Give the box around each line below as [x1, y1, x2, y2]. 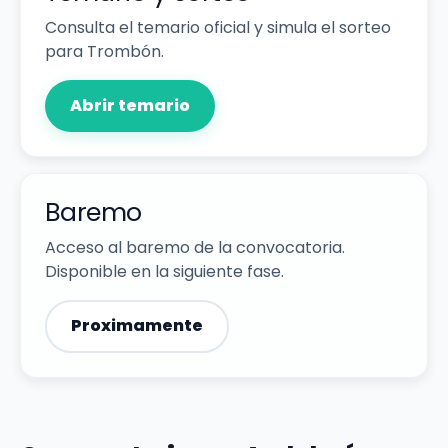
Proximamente [71, 314, 203, 338]
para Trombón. [45, 40, 164, 63]
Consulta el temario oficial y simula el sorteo [45, 16, 391, 39]
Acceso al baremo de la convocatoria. [45, 235, 345, 259]
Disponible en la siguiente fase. [45, 259, 284, 283]
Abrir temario [70, 93, 190, 117]
